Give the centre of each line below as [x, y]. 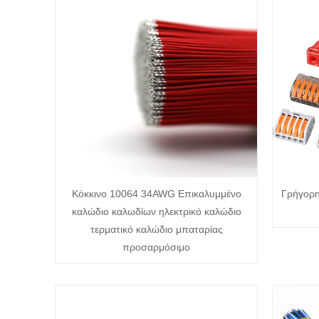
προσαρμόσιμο [156, 247]
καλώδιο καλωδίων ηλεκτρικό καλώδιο [156, 211]
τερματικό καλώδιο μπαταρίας [156, 229]
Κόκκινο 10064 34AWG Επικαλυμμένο [156, 193]
